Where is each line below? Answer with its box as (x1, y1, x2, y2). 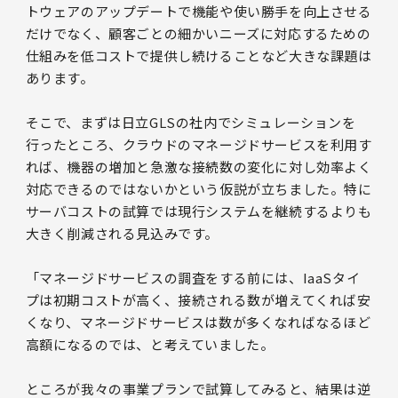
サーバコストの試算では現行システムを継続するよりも (25, 201, 372, 220)
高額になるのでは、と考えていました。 (25, 334, 275, 354)
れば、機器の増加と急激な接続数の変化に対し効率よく (25, 156, 372, 176)
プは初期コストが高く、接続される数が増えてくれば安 (25, 290, 371, 309)
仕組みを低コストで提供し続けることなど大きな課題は (25, 45, 372, 65)
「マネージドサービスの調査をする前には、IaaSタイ (25, 267, 361, 287)
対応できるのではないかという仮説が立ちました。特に (25, 179, 372, 198)
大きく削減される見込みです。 (25, 223, 219, 243)
